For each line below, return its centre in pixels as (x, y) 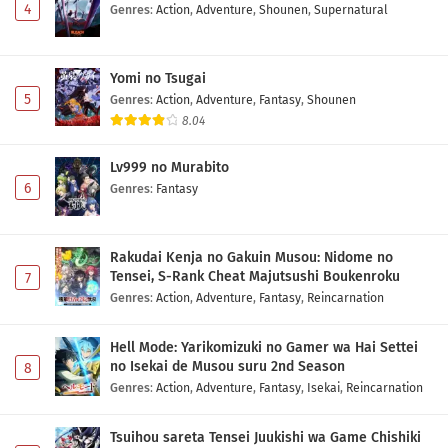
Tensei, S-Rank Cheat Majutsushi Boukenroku (255, 277)
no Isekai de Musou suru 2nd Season (227, 367)
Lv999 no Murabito (169, 168)
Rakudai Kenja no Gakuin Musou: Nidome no (251, 258)
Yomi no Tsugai (158, 78)
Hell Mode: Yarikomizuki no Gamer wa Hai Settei (264, 348)
